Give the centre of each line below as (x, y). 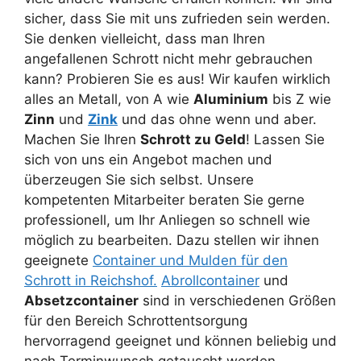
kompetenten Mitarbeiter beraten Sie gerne (164, 200)
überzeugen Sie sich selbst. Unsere (139, 180)
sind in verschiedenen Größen (237, 301)
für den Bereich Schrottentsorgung (136, 321)
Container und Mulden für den (190, 261)
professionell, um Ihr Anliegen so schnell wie (167, 220)
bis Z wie (300, 100)
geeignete (58, 261)
